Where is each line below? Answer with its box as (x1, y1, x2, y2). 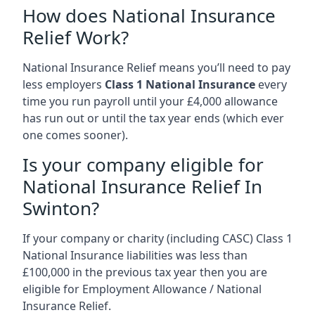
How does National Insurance (22, 2, 276, 28)
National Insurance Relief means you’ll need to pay (22, 59, 290, 75)
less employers (22, 76, 105, 92)
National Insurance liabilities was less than (22, 247, 247, 263)
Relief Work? (22, 24, 129, 50)
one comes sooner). (22, 127, 128, 143)
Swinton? (22, 195, 99, 221)
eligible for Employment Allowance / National (22, 281, 262, 297)
